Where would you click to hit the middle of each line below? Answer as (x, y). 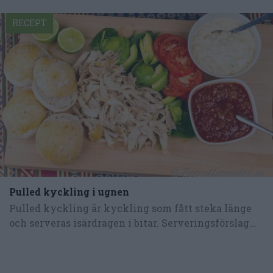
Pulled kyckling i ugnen (69, 192)
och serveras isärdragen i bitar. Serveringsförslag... (133, 223)
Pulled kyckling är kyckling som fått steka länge (130, 208)
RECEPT (30, 23)
